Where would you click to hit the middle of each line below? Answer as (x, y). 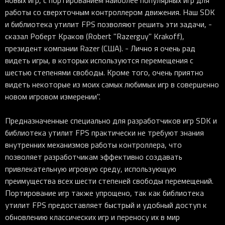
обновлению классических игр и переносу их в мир (92, 217)
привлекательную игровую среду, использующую (91, 169)
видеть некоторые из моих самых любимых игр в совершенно (112, 84)
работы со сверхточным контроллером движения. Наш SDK (110, 12)
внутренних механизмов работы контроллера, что (93, 145)
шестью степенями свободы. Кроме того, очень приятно (104, 72)
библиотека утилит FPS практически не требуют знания (104, 133)
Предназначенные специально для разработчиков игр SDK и (111, 121)
